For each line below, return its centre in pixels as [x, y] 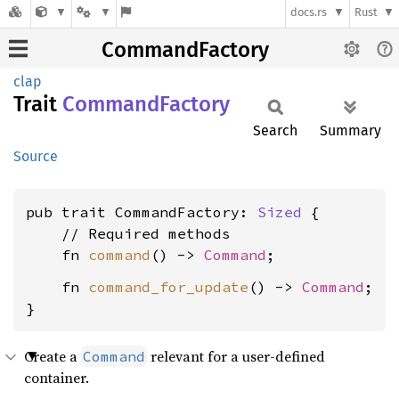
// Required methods [128, 233]
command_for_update [168, 287]
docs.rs [309, 12]
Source [36, 156]
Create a [53, 356]
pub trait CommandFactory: [142, 212]
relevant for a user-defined [236, 356]
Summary [350, 130]
